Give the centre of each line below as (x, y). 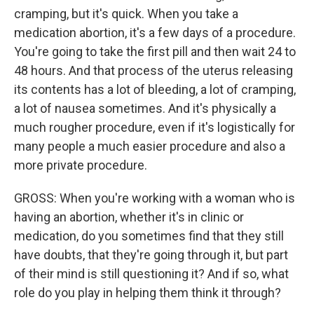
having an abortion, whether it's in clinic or (129, 217)
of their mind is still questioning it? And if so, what (151, 274)
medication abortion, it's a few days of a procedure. (155, 33)
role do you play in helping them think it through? (148, 293)
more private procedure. (81, 165)
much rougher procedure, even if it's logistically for (155, 127)
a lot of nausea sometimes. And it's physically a (145, 108)
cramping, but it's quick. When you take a (126, 14)
